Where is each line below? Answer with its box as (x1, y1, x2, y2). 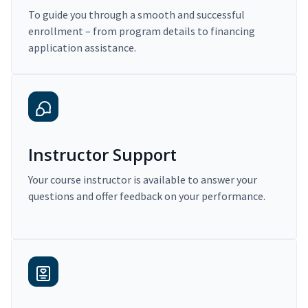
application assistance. (28, 41, 136, 55)
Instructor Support (28, 143, 177, 166)
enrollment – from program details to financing (28, 24, 255, 38)
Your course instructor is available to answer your (28, 173, 257, 187)
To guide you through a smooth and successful (28, 8, 245, 22)
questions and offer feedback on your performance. (28, 189, 265, 203)
